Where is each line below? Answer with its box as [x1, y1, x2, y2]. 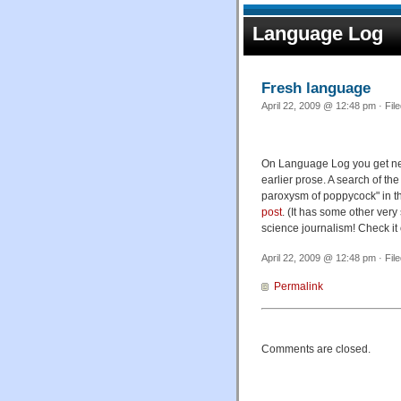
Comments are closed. [261, 343, 371, 355]
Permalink [274, 279, 323, 293]
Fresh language [261, 78, 371, 97]
